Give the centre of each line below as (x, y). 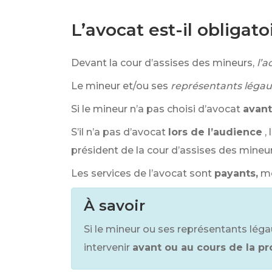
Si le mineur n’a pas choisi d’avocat (156, 109)
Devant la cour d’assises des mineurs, (163, 63)
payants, (236, 173)
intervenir (107, 247)
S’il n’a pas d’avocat (118, 132)
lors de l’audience (215, 132)
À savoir (114, 206)
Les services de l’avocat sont (141, 173)
